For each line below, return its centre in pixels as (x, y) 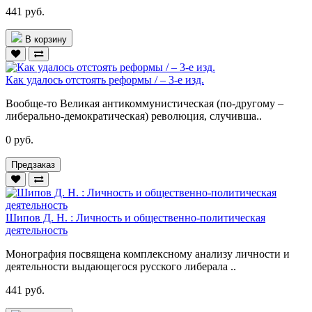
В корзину (46, 39)
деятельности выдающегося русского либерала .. (121, 266)
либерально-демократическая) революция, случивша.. (134, 116)
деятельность (37, 230)
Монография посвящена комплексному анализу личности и (148, 253)
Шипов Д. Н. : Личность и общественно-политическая (135, 217)
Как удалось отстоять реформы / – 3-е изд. (105, 79)
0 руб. (19, 139)
